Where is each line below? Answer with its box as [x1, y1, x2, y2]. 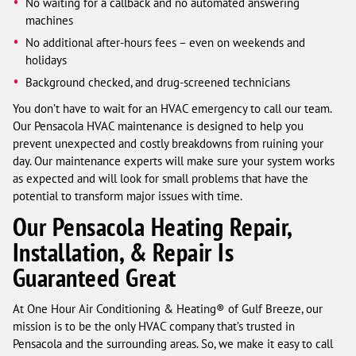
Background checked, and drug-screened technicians [25, 74, 291, 90]
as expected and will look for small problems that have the [13, 171, 308, 186]
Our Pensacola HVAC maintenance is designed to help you [13, 118, 304, 133]
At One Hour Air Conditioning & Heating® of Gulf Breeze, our [13, 301, 323, 316]
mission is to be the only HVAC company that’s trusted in [13, 319, 295, 334]
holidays [25, 52, 68, 68]
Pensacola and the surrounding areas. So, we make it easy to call [13, 336, 333, 351]
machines [25, 12, 74, 28]
